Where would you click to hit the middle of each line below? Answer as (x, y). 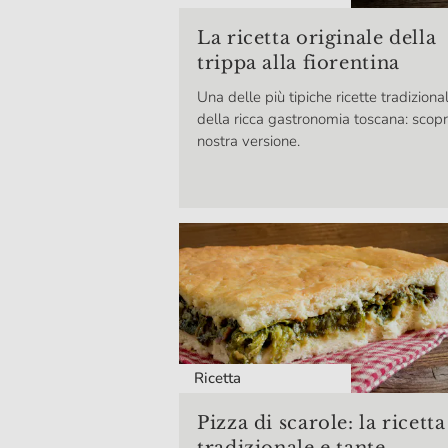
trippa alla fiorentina (298, 62)
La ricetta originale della (317, 37)
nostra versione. (248, 140)
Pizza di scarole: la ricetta (321, 423)
